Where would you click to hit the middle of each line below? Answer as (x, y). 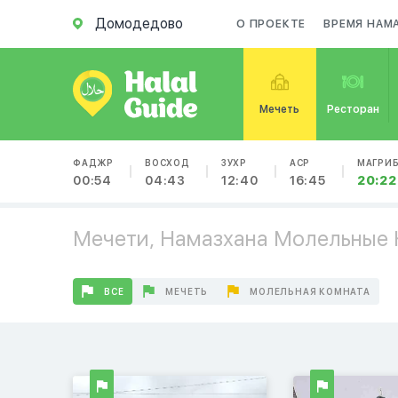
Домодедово (139, 24)
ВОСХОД (167, 163)
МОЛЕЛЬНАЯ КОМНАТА (310, 291)
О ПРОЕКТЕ (271, 24)
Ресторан (353, 109)
